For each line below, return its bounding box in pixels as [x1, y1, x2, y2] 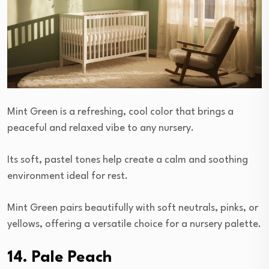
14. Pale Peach [7, 250, 112, 266]
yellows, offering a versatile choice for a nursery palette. [7, 219, 261, 230]
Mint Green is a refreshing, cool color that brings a [7, 107, 234, 118]
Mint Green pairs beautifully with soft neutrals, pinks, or [7, 203, 258, 214]
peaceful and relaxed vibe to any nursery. [7, 123, 194, 134]
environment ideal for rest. [7, 171, 128, 182]
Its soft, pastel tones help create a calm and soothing [7, 155, 248, 166]
